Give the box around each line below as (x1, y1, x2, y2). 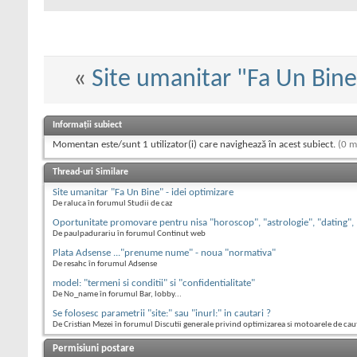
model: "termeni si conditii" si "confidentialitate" (53, 278, 255, 289)
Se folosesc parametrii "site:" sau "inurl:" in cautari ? (53, 308, 271, 320)
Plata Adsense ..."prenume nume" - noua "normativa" (53, 248, 276, 259)
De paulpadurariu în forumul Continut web (53, 229, 206, 239)
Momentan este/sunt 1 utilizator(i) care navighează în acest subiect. (53, 139, 338, 151)
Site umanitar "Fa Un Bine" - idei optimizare (53, 187, 233, 198)
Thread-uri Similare (53, 167, 128, 178)
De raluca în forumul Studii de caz (53, 199, 172, 209)
